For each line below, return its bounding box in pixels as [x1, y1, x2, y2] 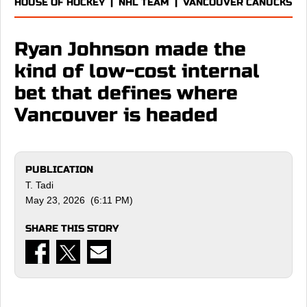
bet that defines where [14, 82, 238, 105]
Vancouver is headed [14, 103, 218, 127]
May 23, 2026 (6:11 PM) [25, 195, 133, 206]
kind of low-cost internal [14, 60, 260, 83]
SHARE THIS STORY [25, 223, 119, 234]
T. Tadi [25, 180, 53, 191]
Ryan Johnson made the [14, 38, 246, 61]
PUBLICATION [25, 164, 93, 175]
